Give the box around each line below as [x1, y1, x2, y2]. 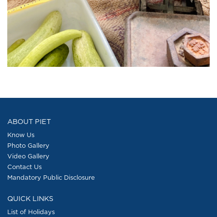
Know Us [7, 131, 34, 138]
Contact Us [7, 163, 42, 170]
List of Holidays [7, 208, 55, 215]
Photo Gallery [7, 141, 49, 149]
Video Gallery [7, 152, 49, 159]
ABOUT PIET [7, 117, 51, 125]
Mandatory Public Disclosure [7, 173, 95, 181]
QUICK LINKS [7, 194, 53, 202]
